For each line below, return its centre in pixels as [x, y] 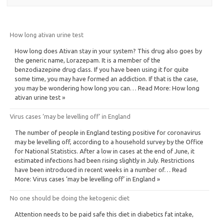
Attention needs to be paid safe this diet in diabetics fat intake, [104, 214]
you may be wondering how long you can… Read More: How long [107, 88]
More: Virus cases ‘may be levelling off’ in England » [87, 179]
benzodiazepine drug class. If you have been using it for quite [102, 69]
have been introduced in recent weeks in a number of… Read [101, 169]
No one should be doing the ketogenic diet [70, 198]
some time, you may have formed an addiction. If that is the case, [106, 78]
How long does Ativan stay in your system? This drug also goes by [108, 51]
